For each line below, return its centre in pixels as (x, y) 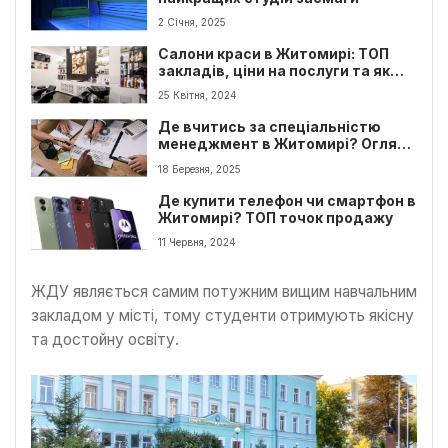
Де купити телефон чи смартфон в (287, 200)
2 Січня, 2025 (192, 21)
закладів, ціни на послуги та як (274, 70)
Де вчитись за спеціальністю (270, 127)
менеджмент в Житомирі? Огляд (283, 144)
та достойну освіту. (105, 339)
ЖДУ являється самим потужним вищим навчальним (224, 291)
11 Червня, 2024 (197, 241)
